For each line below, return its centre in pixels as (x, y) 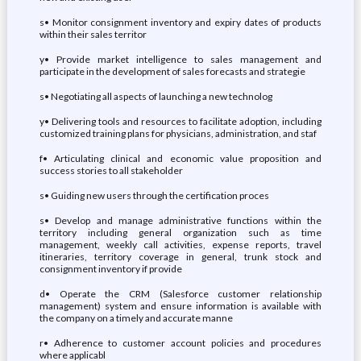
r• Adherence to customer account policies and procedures (180, 343)
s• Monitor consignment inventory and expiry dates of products (180, 22)
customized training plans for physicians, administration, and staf (178, 133)
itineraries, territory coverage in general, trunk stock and (180, 257)
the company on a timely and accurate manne (136, 318)
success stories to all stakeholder (111, 170)
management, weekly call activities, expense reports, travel (180, 245)
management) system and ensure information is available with (180, 306)
